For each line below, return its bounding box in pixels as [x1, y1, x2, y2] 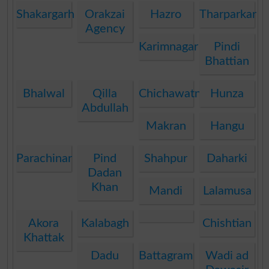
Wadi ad [205, 249, 249, 262]
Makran [145, 119, 186, 132]
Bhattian [205, 55, 250, 67]
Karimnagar [138, 40, 198, 53]
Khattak [23, 231, 64, 244]
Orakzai [85, 8, 125, 20]
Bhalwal [22, 87, 65, 100]
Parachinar [16, 152, 73, 165]
